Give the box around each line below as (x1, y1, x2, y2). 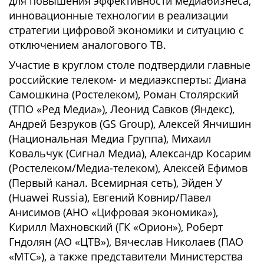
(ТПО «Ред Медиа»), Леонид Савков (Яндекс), (9, 102, 235, 116)
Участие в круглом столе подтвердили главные (9, 58, 250, 72)
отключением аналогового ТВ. (9, 38, 166, 52)
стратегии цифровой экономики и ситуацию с (9, 23, 244, 37)
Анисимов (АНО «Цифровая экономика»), (9, 205, 218, 219)
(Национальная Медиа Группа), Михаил (9, 131, 211, 146)
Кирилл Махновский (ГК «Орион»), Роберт (9, 220, 223, 234)
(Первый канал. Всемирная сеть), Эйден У (9, 176, 222, 190)
